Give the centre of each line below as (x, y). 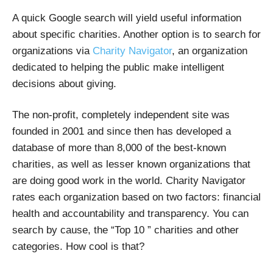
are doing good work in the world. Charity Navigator (129, 180)
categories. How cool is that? (78, 246)
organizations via (52, 51)
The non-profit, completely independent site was (121, 115)
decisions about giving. (64, 83)
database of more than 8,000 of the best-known (119, 147)
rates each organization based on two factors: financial (136, 197)
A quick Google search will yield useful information (127, 18)
